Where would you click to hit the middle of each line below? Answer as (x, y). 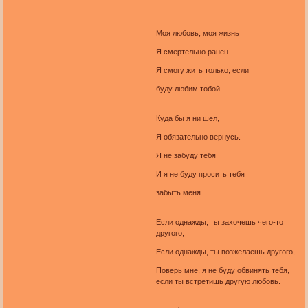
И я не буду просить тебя (200, 174)
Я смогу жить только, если (202, 70)
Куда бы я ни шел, (187, 118)
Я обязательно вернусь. (198, 136)
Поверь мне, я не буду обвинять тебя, (222, 270)
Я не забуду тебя (186, 155)
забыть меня (178, 192)
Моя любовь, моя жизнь (197, 33)
